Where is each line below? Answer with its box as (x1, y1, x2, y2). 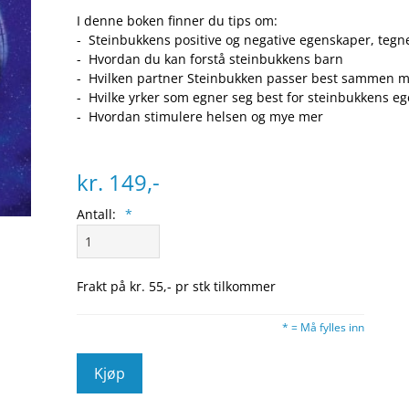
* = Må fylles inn (282, 320, 364, 335)
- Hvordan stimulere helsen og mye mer (77, 108, 323, 125)
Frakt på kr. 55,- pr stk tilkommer (77, 278, 276, 295)
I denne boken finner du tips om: (77, 12, 278, 29)
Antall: (77, 205, 116, 223)
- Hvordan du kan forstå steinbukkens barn (77, 50, 343, 68)
